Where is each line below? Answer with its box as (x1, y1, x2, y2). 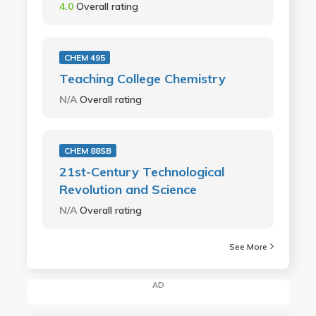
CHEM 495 (63, 51, 105, 63)
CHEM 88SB (63, 145, 111, 156)
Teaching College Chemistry (59, 70, 226, 87)
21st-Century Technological (59, 163, 224, 180)
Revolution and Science (59, 181, 197, 197)
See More (229, 241, 268, 252)
